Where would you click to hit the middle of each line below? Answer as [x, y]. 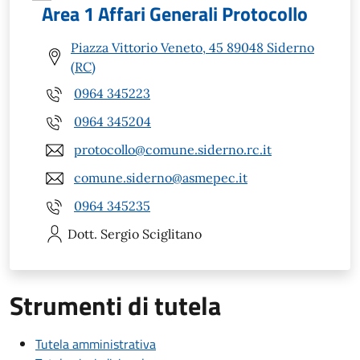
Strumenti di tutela [115, 305]
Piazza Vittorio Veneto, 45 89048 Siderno [192, 47]
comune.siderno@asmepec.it [161, 178]
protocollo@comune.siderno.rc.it [173, 150]
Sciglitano [172, 233]
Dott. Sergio [103, 233]
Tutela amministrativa [96, 344]
